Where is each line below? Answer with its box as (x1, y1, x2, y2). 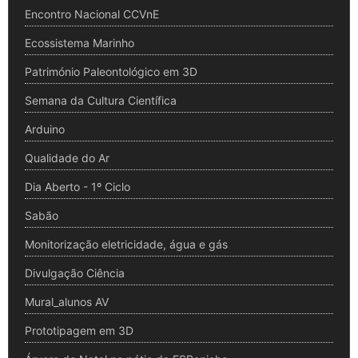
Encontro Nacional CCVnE (25, 6, 159, 21)
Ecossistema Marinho (25, 35, 134, 50)
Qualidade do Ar (25, 150, 109, 165)
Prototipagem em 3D (25, 323, 133, 337)
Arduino (25, 121, 65, 136)
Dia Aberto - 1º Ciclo (25, 179, 130, 193)
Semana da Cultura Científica (25, 93, 177, 107)
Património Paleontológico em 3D (25, 64, 197, 78)
